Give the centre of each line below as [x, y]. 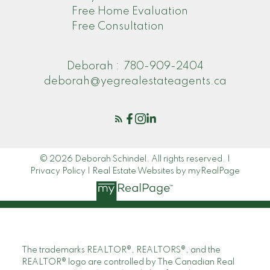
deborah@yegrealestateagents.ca [135, 82]
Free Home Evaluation [130, 12]
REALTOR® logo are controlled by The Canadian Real [128, 262]
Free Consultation [118, 27]
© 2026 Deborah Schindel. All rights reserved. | [135, 159]
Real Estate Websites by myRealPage [166, 171]
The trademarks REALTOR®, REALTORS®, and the [121, 250]
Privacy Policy [58, 171]
